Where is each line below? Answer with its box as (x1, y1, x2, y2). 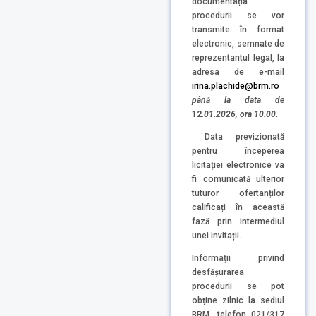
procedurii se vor (192, 11, 284, 21)
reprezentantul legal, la (192, 53, 284, 63)
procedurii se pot (192, 281, 284, 291)
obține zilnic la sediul (192, 295, 284, 305)
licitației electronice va (192, 159, 284, 170)
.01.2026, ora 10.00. (202, 109, 278, 120)
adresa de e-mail (192, 67, 284, 78)
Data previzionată (205, 131, 284, 142)
